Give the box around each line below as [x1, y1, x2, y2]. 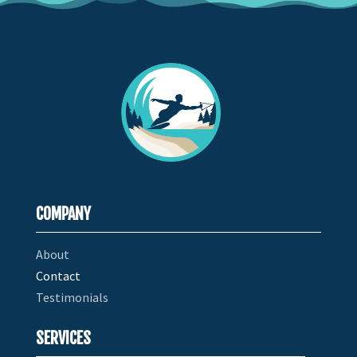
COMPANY [35, 204, 91, 225]
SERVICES [35, 328, 91, 349]
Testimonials [35, 289, 108, 306]
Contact [35, 268, 80, 284]
